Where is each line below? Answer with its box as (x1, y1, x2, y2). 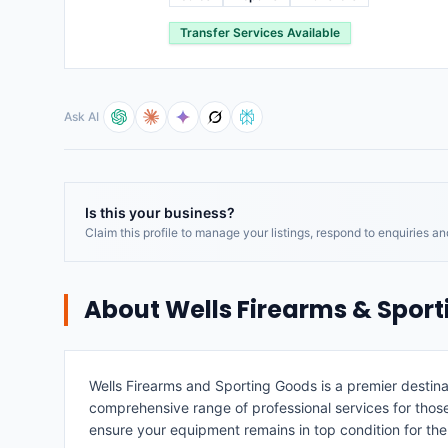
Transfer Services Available (180, 25, 340, 40)
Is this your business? (85, 204, 235, 221)
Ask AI (64, 109, 99, 124)
